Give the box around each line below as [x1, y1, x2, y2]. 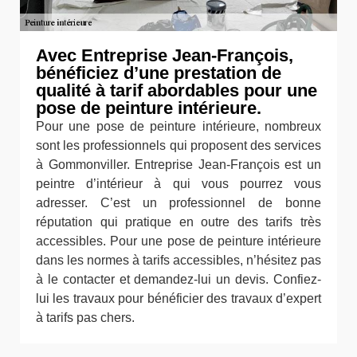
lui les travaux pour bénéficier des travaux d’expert [36, 291, 321, 305]
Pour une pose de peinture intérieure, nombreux [36, 119, 321, 133]
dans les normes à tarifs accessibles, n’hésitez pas [36, 253, 321, 267]
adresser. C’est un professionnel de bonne [36, 195, 321, 210]
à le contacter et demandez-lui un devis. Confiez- [36, 272, 321, 286]
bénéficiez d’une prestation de [36, 62, 281, 83]
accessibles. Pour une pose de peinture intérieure [36, 233, 321, 248]
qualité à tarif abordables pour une [36, 80, 317, 100]
